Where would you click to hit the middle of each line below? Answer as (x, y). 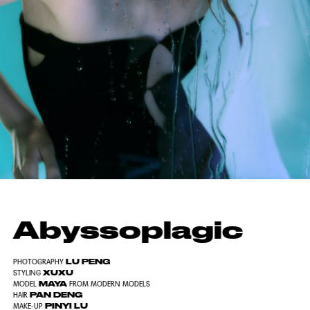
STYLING (27, 273)
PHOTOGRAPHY (38, 262)
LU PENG (87, 262)
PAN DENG (55, 295)
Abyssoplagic (128, 229)
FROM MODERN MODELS (109, 284)
